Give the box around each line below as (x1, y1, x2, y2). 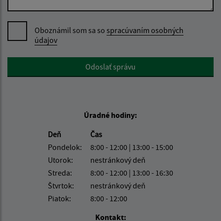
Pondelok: (48, 142, 82, 152)
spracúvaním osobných (107, 25, 184, 35)
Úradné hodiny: (84, 110, 137, 120)
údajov (35, 35, 57, 45)
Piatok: (48, 193, 71, 203)
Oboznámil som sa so (35, 25, 107, 35)
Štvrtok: (48, 180, 74, 190)
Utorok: (48, 154, 73, 165)
